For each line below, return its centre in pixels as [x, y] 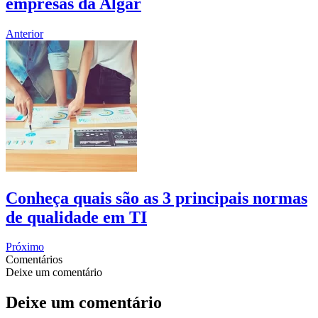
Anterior [24, 33]
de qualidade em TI [76, 217]
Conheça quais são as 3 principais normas [157, 198]
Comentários [34, 260]
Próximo [25, 247]
